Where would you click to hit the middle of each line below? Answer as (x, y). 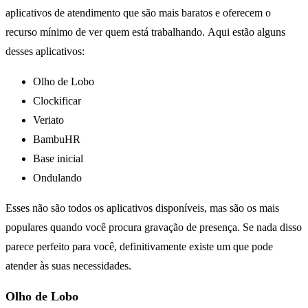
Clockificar (57, 101)
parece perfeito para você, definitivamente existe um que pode (139, 247)
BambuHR (57, 140)
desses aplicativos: (45, 52)
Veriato (48, 120)
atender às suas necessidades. (68, 266)
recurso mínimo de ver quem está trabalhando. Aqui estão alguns (145, 32)
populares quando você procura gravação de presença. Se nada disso (154, 228)
